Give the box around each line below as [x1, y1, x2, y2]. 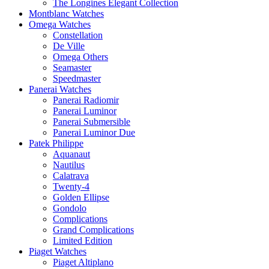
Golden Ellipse [53, 192, 109, 202]
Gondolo [53, 202, 86, 213]
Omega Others [53, 51, 108, 62]
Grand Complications [53, 224, 134, 235]
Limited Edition [53, 235, 112, 246]
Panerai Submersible [53, 116, 130, 127]
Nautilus [53, 159, 85, 170]
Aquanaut [53, 148, 90, 159]
